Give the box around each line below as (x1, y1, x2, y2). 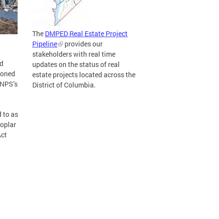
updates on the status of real (32, 60, 120, 69)
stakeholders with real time (32, 49, 115, 59)
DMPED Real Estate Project (45, 29, 128, 38)
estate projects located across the (32, 70, 135, 79)
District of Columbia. (32, 80, 96, 89)
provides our (63, 39, 103, 48)
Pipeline (32, 39, 57, 48)
